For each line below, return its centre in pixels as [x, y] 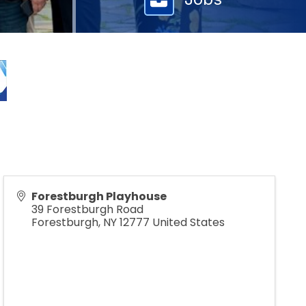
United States [189, 222]
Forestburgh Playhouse [99, 196]
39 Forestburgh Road [87, 209]
